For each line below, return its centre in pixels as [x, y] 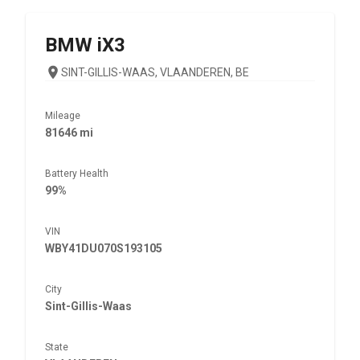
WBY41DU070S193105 [104, 248]
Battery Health [77, 174]
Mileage [63, 116]
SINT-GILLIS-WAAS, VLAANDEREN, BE [155, 72]
